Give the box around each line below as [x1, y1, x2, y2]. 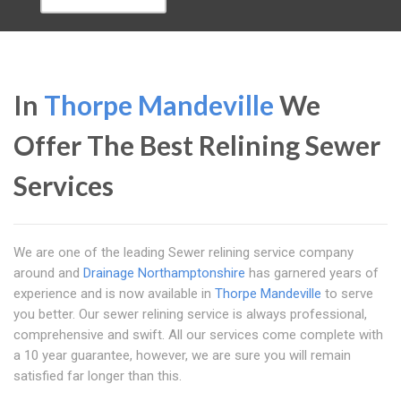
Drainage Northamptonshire [83, 265, 245, 281]
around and [13, 265, 83, 281]
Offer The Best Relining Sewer [13, 129, 380, 161]
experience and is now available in [13, 286, 215, 302]
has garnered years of [245, 265, 379, 281]
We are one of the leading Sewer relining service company [13, 244, 354, 260]
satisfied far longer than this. [13, 368, 182, 384]
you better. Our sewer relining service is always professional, [13, 306, 367, 322]
